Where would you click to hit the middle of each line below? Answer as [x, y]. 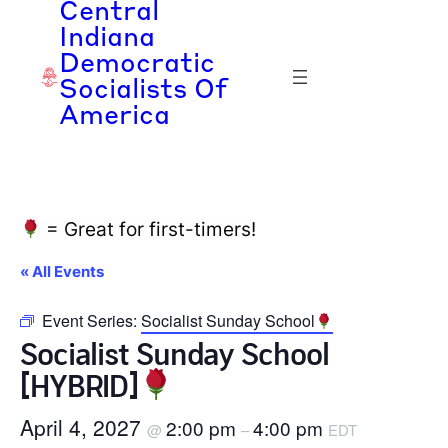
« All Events [62, 271]
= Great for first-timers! [149, 229]
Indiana [107, 39]
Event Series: [91, 320]
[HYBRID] [79, 383]
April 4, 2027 [83, 426]
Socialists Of [143, 91]
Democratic [137, 65]
